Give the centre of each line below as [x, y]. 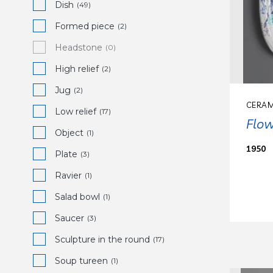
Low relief [76, 112]
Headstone [79, 48]
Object [69, 133]
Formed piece [85, 26]
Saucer [69, 218]
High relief [77, 69]
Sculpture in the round [102, 239]
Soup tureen [81, 261]
